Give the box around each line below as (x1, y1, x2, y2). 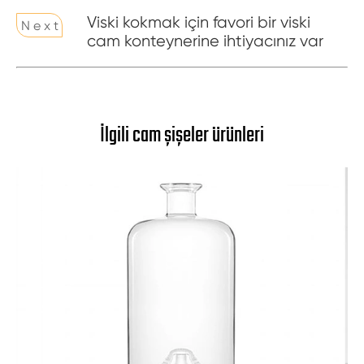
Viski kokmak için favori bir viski (87, 13, 311, 32)
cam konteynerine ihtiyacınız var (87, 32, 324, 50)
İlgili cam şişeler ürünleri (100, 119, 264, 152)
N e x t (20, 17, 58, 33)
